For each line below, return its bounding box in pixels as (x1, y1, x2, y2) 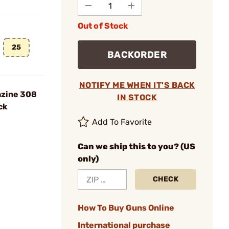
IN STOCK (117, 93, 157, 102)
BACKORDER (107, 49, 167, 60)
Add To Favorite (92, 117, 152, 127)
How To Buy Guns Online (78, 203, 174, 213)
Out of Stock (78, 21, 128, 31)
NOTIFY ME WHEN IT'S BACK (79, 80, 195, 90)
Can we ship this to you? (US (78, 142, 195, 151)
